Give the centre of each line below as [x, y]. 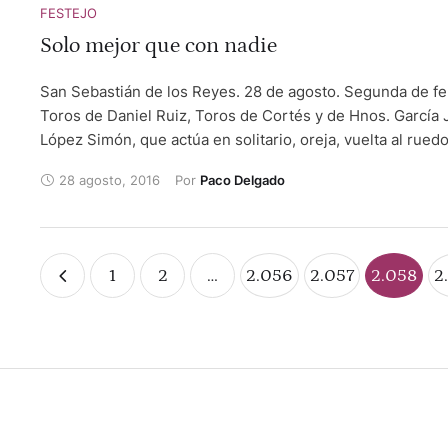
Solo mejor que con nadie [158, 45]
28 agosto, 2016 [109, 179]
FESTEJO [68, 13]
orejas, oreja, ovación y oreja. [143, 163]
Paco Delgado [242, 180]
